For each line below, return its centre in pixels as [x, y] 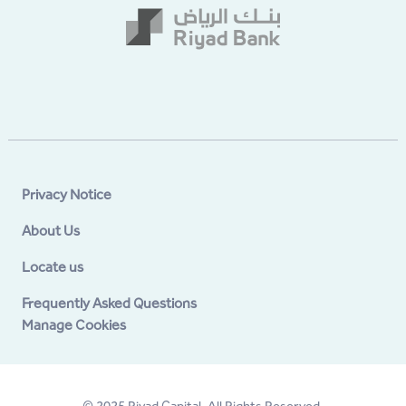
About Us [51, 230]
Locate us [53, 266]
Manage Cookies [74, 324]
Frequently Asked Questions [109, 303]
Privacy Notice [67, 194]
